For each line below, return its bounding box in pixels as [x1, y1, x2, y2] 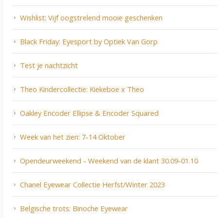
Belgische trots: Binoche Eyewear [20, 203, 128, 214]
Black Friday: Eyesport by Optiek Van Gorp [20, 36, 158, 47]
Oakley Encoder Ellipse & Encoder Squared [20, 108, 159, 118]
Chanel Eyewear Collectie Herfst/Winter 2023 [20, 180, 165, 190]
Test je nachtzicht [20, 60, 78, 71]
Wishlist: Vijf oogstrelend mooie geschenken [20, 13, 163, 23]
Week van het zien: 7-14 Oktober [20, 132, 126, 142]
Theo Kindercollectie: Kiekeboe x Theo [20, 84, 144, 94]
